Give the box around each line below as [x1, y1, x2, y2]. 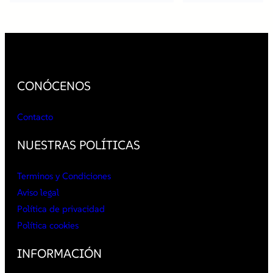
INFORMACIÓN [17, 246, 102, 262]
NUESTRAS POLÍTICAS [17, 137, 140, 154]
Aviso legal [17, 186, 59, 199]
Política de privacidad [17, 203, 105, 215]
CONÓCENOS [17, 78, 91, 94]
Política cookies [17, 219, 79, 232]
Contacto [17, 111, 53, 123]
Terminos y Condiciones [17, 170, 111, 182]
